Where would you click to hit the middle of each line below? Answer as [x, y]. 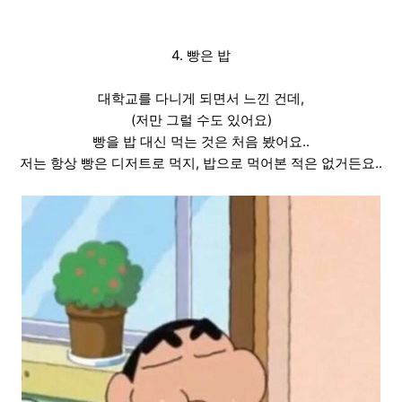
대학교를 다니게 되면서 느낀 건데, [201, 99]
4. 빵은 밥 [201, 56]
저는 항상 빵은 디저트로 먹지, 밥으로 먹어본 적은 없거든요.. [201, 163]
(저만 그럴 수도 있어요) [201, 120]
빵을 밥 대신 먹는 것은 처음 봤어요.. [201, 142]
